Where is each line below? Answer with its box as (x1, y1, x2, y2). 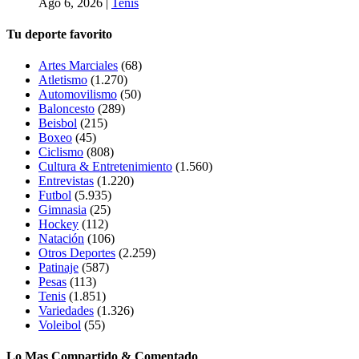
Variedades (38, 304, 94, 318)
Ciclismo (38, 145, 83, 159)
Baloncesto (38, 102, 95, 116)
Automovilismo (38, 87, 117, 102)
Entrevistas (38, 174, 94, 188)
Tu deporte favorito (6, 26, 112, 41)
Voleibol (38, 318, 81, 333)
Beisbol (38, 116, 77, 131)
